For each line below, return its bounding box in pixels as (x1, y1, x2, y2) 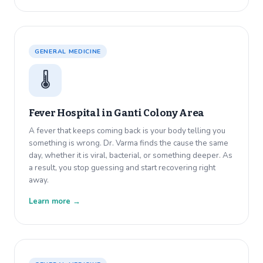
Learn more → (29, 196, 80, 207)
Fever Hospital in (29, 107, 114, 120)
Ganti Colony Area (113, 107, 205, 120)
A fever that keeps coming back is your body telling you (29, 125, 225, 137)
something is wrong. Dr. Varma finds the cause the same (29, 137, 228, 149)
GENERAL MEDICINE (35, 47, 102, 56)
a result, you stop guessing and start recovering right (29, 162, 215, 174)
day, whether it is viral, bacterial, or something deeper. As (29, 150, 232, 161)
